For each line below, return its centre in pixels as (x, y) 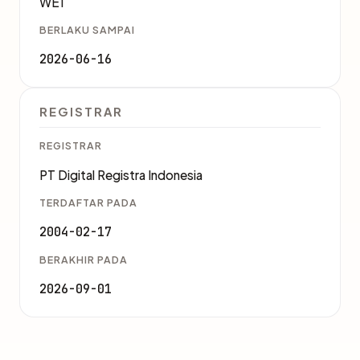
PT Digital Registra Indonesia (121, 175)
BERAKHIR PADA (84, 260)
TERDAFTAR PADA (88, 202)
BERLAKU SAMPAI (87, 30)
